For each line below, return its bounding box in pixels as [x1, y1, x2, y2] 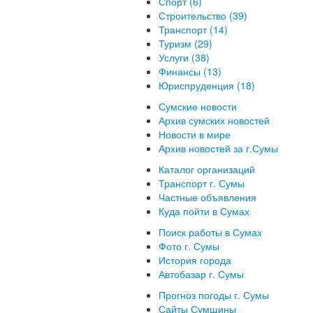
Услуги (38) [159, 50, 210, 64]
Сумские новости [159, 99, 237, 113]
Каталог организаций [159, 162, 255, 176]
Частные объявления [159, 190, 256, 204]
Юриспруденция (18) [159, 78, 255, 92]
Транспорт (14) [159, 22, 228, 36]
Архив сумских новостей [159, 113, 270, 127]
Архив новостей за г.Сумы [159, 141, 278, 155]
